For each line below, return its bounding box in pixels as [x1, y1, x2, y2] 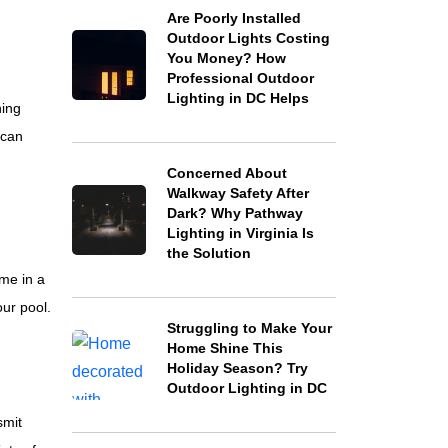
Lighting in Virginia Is [166, 225, 314, 241]
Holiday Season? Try [166, 360, 308, 376]
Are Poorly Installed [166, 10, 301, 26]
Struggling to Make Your [166, 320, 332, 336]
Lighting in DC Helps [166, 90, 309, 106]
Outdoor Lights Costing [166, 30, 330, 46]
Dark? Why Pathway [166, 205, 303, 221]
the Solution [166, 245, 251, 261]
